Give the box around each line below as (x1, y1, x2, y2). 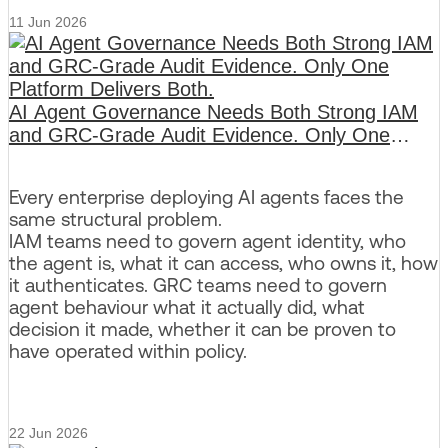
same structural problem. (9, 207, 222, 230)
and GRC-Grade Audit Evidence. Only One (9, 124, 390, 147)
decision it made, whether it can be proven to (9, 317, 396, 340)
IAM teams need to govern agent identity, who (9, 229, 406, 252)
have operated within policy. (9, 339, 247, 362)
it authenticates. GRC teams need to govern (9, 273, 387, 296)
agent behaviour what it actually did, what (9, 295, 365, 318)
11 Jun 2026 (9, 14, 87, 31)
